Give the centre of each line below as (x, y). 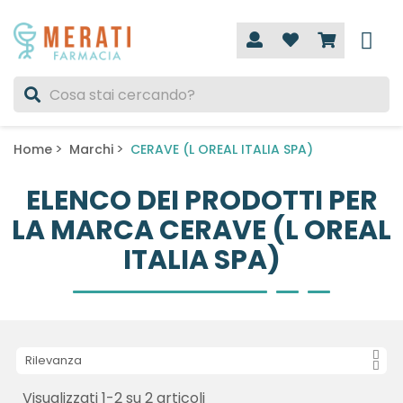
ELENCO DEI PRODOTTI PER (201, 201)
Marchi (91, 149)
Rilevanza (54, 360)
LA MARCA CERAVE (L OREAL (201, 230)
